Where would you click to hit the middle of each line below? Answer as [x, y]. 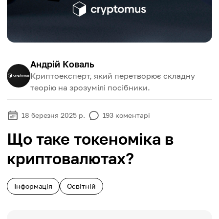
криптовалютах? [70, 158]
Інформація [33, 186]
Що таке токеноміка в [90, 139]
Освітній [81, 186]
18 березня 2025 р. [53, 115]
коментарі [133, 115]
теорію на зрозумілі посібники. [90, 88]
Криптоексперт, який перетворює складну [113, 76]
